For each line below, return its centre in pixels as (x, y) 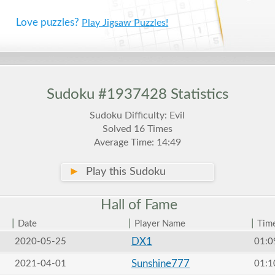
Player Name (160, 224)
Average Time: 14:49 (137, 142)
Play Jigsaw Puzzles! (125, 23)
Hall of (121, 205)
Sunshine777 (160, 264)
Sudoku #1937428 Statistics (137, 95)
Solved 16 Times (137, 129)
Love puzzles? (49, 22)
